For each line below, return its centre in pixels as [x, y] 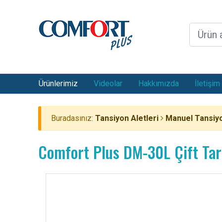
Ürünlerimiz [58, 83]
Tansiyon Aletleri [127, 118]
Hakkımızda [159, 83]
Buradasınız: [73, 118]
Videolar [108, 83]
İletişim [207, 83]
